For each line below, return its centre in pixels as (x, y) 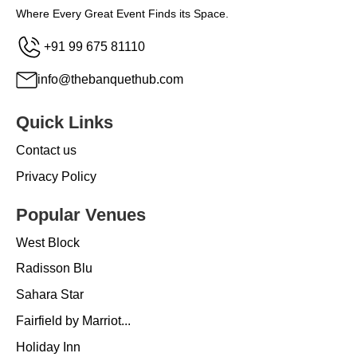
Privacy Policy (56, 176)
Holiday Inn (48, 347)
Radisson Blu (54, 269)
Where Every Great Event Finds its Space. (122, 14)
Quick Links (65, 123)
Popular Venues (81, 214)
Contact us (46, 151)
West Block (48, 242)
